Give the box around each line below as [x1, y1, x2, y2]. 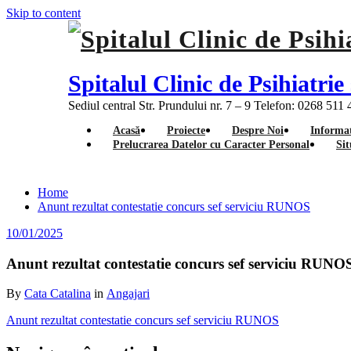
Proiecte [167, 125, 205, 136]
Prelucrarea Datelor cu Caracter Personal [113, 139, 309, 150]
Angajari [107, 287, 150, 301]
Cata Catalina [24, 287, 91, 301]
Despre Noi [232, 125, 284, 136]
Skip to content [6, 6, 81, 20]
